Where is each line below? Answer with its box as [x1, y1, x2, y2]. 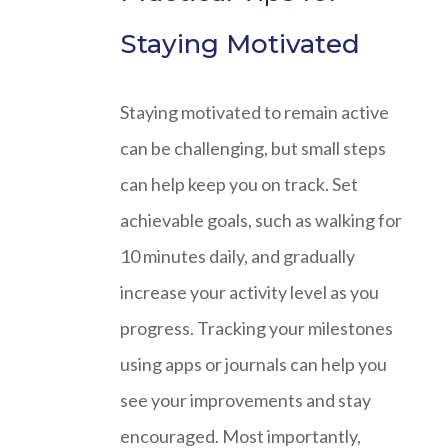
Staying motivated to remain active [120, 101, 389, 124]
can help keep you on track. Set [120, 173, 358, 196]
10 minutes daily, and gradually [120, 245, 355, 268]
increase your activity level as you [120, 281, 379, 304]
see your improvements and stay [120, 389, 371, 412]
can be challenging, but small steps [120, 137, 386, 160]
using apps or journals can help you [120, 353, 387, 376]
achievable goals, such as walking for [120, 209, 402, 232]
